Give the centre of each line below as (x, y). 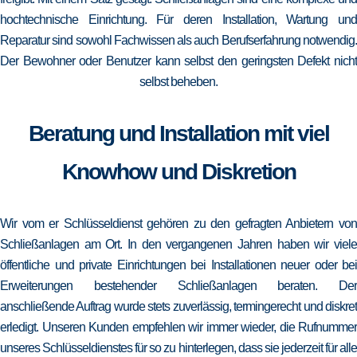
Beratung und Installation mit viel (178, 133)
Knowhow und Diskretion (178, 172)
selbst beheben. (178, 82)
